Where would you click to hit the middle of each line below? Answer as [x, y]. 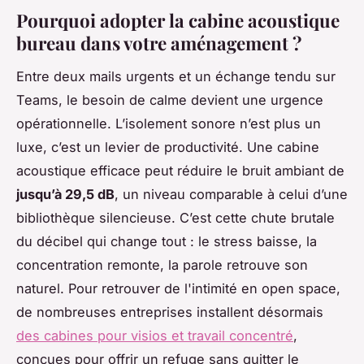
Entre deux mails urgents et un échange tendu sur [176, 77]
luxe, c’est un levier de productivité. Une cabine [168, 147]
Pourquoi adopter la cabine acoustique [178, 21]
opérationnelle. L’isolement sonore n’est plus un [169, 124]
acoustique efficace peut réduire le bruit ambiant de [180, 171]
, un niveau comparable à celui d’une [231, 195]
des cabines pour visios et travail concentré [155, 336]
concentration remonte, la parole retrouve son [162, 265]
